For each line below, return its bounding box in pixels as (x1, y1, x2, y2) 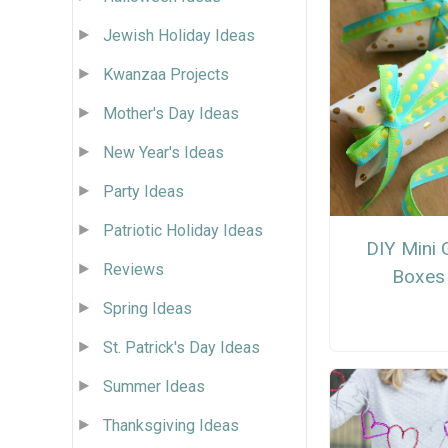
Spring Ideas (103, 298, 192, 318)
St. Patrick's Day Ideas (103, 337, 260, 357)
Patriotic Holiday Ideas (103, 220, 263, 240)
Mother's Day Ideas (103, 103, 239, 123)
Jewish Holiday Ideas (103, 25, 255, 45)
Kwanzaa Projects (103, 64, 229, 84)
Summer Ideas (103, 376, 205, 396)
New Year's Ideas (103, 142, 224, 162)
